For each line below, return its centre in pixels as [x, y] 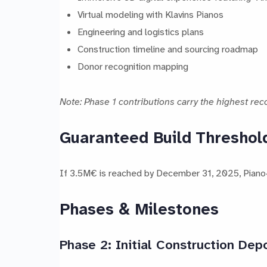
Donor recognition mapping [133, 66]
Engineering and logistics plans [140, 32]
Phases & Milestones [139, 209]
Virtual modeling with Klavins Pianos [150, 14]
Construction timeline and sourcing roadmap [167, 49]
